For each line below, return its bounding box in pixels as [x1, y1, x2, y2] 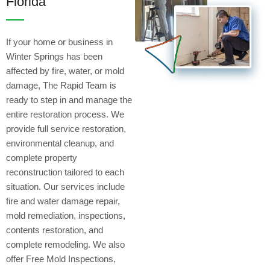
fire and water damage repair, [6, 195, 120, 206]
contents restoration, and [6, 224, 103, 235]
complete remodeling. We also [6, 239, 125, 250]
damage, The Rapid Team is [6, 80, 116, 90]
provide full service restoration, [6, 123, 126, 134]
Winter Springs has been [6, 51, 102, 61]
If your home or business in [6, 36, 113, 47]
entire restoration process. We [6, 108, 124, 119]
